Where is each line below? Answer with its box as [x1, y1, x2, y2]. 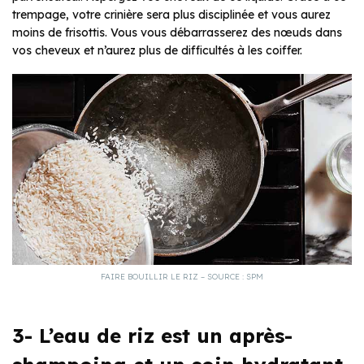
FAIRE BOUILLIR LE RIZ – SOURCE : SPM [101, 271, 263, 282]
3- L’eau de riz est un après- [12, 323, 292, 348]
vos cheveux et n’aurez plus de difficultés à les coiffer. [12, 42, 302, 58]
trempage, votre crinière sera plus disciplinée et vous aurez [12, 6, 331, 22]
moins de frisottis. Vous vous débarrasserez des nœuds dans [12, 24, 342, 40]
